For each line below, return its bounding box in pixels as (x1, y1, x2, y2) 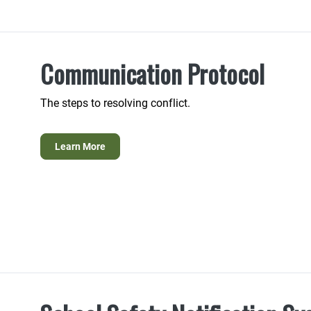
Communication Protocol (40, 55, 264, 92)
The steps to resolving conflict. (40, 95, 193, 110)
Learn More (55, 140, 106, 153)
